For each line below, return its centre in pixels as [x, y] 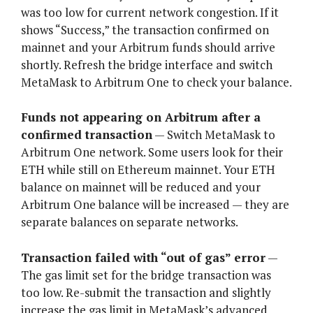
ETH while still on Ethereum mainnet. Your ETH [148, 170]
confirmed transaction [87, 135]
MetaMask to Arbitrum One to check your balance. [156, 82]
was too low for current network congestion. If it [150, 12]
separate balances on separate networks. [130, 222]
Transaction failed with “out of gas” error [143, 257]
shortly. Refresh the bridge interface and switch [147, 64]
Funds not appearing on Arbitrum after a [141, 117]
